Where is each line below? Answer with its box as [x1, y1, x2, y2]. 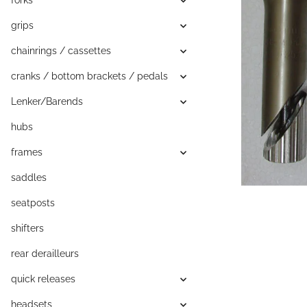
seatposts [11, 197, 55, 209]
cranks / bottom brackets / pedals [11, 71, 168, 82]
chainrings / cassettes [11, 45, 111, 57]
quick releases [11, 273, 75, 285]
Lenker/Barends [11, 96, 83, 108]
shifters [11, 223, 44, 234]
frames [11, 147, 42, 158]
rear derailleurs [11, 248, 79, 260]
